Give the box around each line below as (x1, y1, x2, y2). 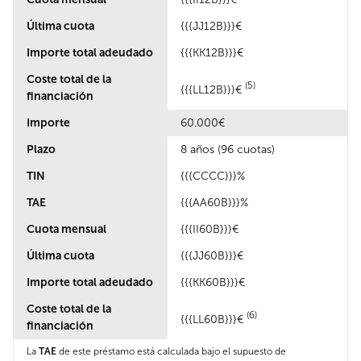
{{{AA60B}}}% (180, 196, 248, 210)
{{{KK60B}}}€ (180, 276, 245, 290)
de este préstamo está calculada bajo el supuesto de (56, 346, 286, 358)
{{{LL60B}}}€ (180, 313, 247, 327)
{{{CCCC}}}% (180, 169, 245, 184)
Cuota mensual (27, 222, 106, 237)
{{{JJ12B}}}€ (180, 19, 242, 34)
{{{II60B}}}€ (180, 222, 239, 237)
